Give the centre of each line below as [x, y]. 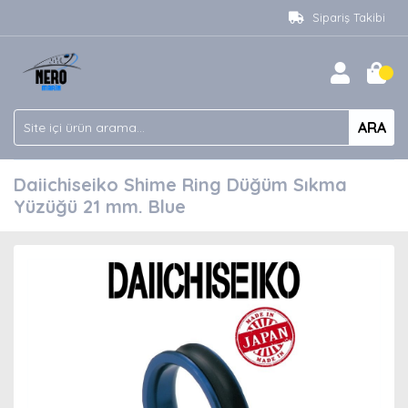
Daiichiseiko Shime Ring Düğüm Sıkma [180, 184]
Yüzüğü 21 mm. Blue [100, 206]
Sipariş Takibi [349, 17]
